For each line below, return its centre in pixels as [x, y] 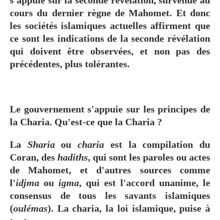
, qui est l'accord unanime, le [145, 182]
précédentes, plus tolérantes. [71, 64]
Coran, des [34, 157]
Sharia [41, 144]
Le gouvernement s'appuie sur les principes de [110, 109]
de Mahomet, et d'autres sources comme [110, 170]
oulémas [30, 208]
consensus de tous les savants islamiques [110, 195]
